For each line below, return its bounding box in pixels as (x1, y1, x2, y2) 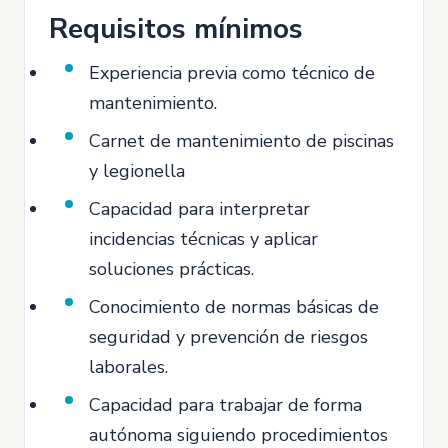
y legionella (89, 159, 185, 183)
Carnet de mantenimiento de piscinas (89, 129, 394, 153)
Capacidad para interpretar (89, 197, 310, 221)
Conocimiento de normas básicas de (89, 295, 379, 319)
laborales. (89, 355, 168, 379)
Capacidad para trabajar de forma (89, 393, 362, 417)
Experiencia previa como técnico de (89, 61, 375, 85)
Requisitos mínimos (49, 10, 303, 48)
